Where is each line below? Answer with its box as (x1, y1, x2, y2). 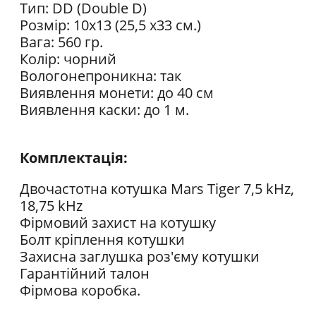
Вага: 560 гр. (20, 32, 103, 52)
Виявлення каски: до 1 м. (20, 100, 189, 120)
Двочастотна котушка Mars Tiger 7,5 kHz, (20, 179, 294, 199)
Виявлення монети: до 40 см (20, 83, 214, 103)
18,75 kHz (20, 196, 83, 216)
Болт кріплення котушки (20, 230, 185, 250)
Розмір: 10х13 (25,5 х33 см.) (20, 16, 201, 35)
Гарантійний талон (20, 264, 150, 284)
